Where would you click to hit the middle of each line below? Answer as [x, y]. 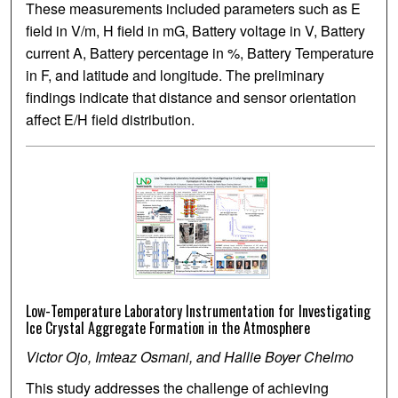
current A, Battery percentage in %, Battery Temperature [200, 53]
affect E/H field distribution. [111, 120]
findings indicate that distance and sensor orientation [191, 98]
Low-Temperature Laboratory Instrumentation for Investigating [199, 311]
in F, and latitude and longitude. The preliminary [175, 76]
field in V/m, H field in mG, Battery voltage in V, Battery [196, 31]
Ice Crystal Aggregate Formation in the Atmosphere [168, 328]
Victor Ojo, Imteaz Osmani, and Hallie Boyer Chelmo [190, 357]
